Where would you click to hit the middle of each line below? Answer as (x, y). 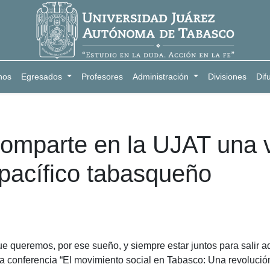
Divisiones (227, 77)
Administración (161, 77)
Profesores (102, 77)
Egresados (42, 77)
